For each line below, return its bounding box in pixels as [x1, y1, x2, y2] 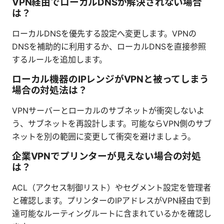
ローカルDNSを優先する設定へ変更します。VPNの [12, 28, 196, 38]
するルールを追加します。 [12, 54, 107, 64]
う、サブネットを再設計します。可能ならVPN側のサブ [12, 118, 211, 128]
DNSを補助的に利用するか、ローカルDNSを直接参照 [12, 41, 206, 51]
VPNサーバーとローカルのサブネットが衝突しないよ [12, 105, 204, 115]
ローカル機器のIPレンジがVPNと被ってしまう [12, 73, 209, 85]
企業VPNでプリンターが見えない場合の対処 [12, 150, 201, 162]
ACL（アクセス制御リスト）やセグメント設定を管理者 [12, 182, 211, 192]
